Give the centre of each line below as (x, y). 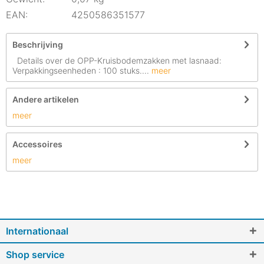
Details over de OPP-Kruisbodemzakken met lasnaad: (117, 60)
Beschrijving (38, 44)
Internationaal (37, 231)
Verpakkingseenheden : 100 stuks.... (81, 70)
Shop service (35, 255)
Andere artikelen (46, 99)
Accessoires (37, 144)
